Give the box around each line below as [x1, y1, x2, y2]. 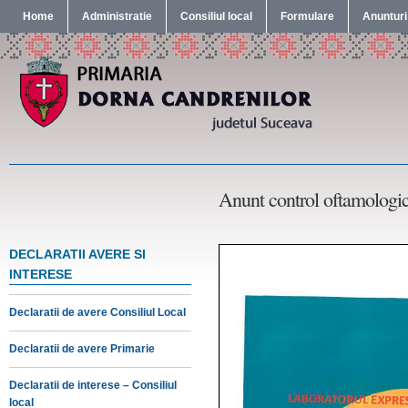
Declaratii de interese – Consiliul [9, 379, 177, 392]
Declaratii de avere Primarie [9, 342, 155, 355]
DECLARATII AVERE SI [9, 247, 146, 261]
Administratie [82, 10, 152, 23]
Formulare [280, 10, 334, 23]
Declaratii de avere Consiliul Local [9, 306, 186, 319]
